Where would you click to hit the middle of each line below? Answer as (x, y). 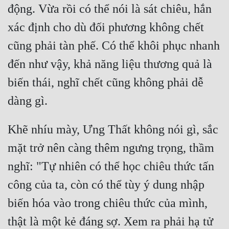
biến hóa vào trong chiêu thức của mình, (108, 203)
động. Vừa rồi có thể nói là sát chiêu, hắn (110, 9)
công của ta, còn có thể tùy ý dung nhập (106, 185)
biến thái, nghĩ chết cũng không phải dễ (106, 83)
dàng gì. (28, 101)
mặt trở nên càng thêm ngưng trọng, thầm (111, 148)
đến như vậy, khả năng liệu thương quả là (110, 64)
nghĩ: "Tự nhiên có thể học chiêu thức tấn (111, 166)
